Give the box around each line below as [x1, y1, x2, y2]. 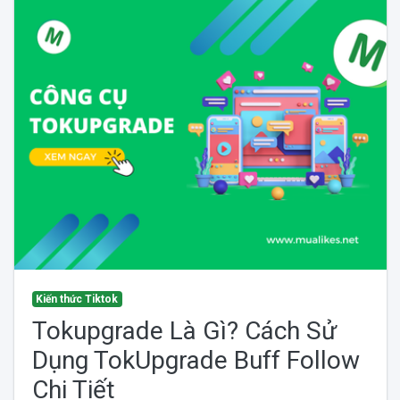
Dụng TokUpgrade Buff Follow [31, 346, 360, 376]
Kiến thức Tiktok [36, 293, 119, 306]
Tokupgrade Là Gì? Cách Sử [31, 316, 337, 346]
